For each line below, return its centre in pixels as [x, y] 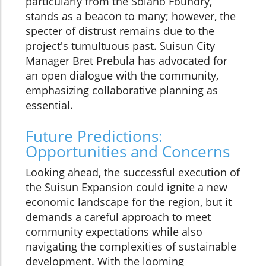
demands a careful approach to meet [118, 217]
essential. [49, 105]
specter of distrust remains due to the [120, 31]
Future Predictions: [94, 136]
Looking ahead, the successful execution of [133, 172]
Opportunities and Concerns [128, 152]
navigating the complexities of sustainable [131, 247]
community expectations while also [114, 232]
